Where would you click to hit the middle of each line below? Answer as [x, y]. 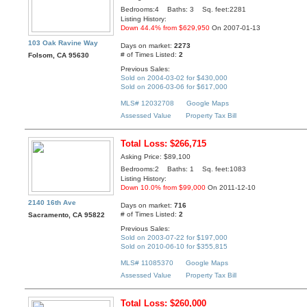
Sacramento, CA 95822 [67, 215]
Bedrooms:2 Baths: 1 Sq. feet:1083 [184, 169]
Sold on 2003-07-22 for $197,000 [174, 237]
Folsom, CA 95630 [59, 56]
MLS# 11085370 [147, 263]
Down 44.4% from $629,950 [165, 28]
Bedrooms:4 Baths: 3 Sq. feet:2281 [184, 10]
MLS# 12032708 [148, 103]
